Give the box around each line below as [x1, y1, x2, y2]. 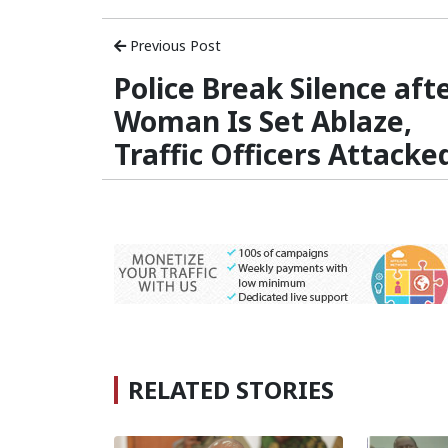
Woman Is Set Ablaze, [114, 102, 412, 140]
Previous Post [126, 36, 221, 55]
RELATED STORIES [128, 373, 334, 406]
